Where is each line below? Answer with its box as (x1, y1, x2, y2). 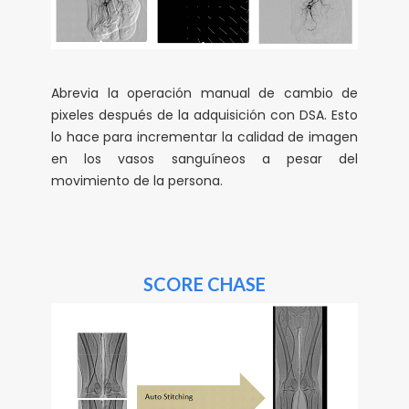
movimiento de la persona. (51, 171, 223, 190)
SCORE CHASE (143, 272, 266, 295)
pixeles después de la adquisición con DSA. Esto (51, 105, 358, 124)
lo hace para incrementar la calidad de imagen (51, 127, 358, 146)
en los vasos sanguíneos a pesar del (51, 149, 358, 168)
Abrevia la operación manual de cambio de (51, 83, 358, 102)
